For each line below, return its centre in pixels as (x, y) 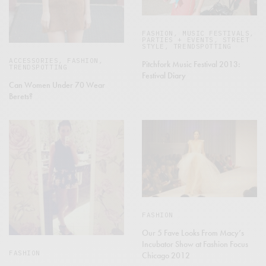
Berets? (21, 96)
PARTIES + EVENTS (178, 39)
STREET (236, 39)
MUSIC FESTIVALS (216, 33)
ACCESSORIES (34, 61)
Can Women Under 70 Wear (57, 85)
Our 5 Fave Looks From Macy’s (193, 233)
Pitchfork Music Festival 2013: (191, 64)
